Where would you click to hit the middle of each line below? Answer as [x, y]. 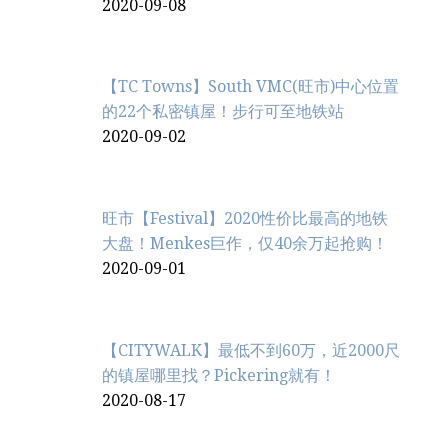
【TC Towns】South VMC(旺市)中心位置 [250, 87]
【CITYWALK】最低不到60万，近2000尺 [251, 351]
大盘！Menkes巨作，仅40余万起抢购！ [245, 244]
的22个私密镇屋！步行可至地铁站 [223, 112]
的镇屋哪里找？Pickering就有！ [219, 376]
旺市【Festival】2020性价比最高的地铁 [245, 219]
